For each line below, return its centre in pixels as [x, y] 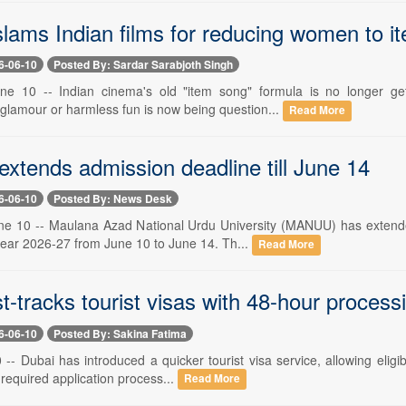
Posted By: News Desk [112, 199]
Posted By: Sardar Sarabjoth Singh [143, 64]
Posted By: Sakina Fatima [120, 333]
